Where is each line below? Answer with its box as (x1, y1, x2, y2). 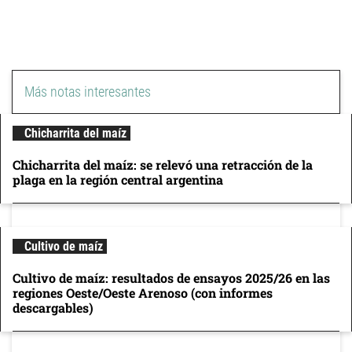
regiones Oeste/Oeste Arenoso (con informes (13, 284, 273, 301)
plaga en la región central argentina (13, 171, 223, 188)
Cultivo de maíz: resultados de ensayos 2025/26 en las (13, 269, 330, 286)
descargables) (13, 299, 93, 316)
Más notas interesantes (24, 83, 151, 100)
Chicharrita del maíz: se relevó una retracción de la (13, 156, 313, 173)
